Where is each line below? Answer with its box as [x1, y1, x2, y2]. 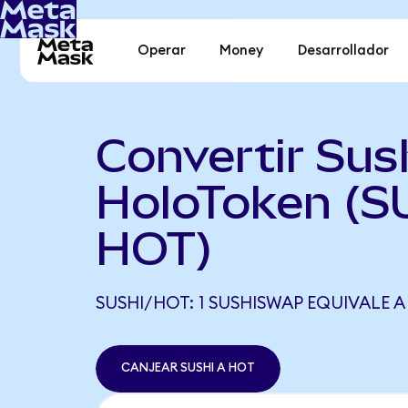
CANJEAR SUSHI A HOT [120, 362, 255, 375]
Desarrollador [297, 44, 389, 58]
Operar [138, 44, 187, 58]
